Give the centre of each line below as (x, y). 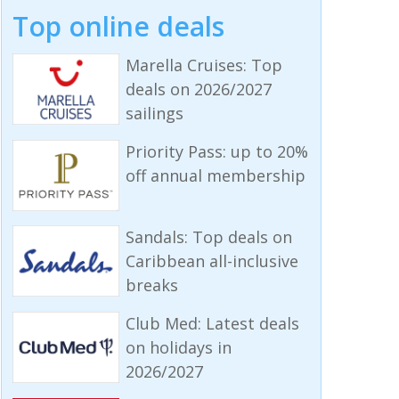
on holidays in (178, 348)
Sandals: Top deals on (208, 237)
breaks (151, 285)
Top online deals (118, 26)
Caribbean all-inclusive (212, 261)
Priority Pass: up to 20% (216, 151)
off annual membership (215, 175)
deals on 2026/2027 (198, 89)
